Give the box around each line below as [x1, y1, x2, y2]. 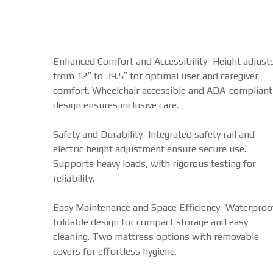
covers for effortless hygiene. [53, 246, 177, 257]
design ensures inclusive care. [53, 99, 179, 111]
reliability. [53, 172, 94, 184]
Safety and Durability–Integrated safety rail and [53, 129, 255, 140]
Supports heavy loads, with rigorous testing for [53, 158, 256, 169]
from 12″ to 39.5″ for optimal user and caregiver [53, 70, 258, 82]
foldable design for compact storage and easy [53, 216, 248, 228]
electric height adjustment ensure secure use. [53, 143, 246, 155]
